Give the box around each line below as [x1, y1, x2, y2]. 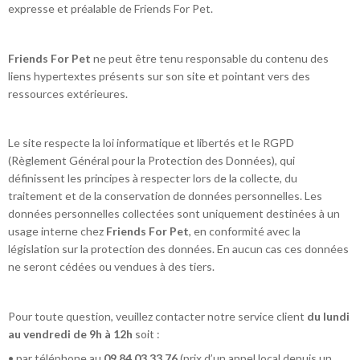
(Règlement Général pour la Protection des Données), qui [8, 153, 295, 168]
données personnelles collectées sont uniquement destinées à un [8, 207, 340, 221]
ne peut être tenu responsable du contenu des [91, 51, 329, 65]
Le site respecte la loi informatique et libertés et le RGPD [8, 136, 294, 150]
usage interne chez [8, 224, 106, 239]
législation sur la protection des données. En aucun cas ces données [8, 242, 349, 256]
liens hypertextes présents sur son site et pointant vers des [8, 68, 310, 83]
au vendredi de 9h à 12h [8, 326, 133, 341]
